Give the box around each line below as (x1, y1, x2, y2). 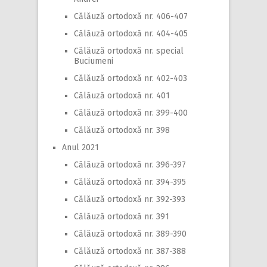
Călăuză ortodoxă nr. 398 (74, 125, 170, 136)
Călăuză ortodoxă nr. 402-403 (74, 73, 187, 84)
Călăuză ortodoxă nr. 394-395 (74, 177, 186, 188)
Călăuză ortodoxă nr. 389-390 (74, 229, 187, 240)
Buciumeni (74, 56, 113, 67)
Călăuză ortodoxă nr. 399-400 (74, 108, 188, 119)
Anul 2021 (62, 142, 99, 153)
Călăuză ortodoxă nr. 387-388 (74, 246, 186, 257)
